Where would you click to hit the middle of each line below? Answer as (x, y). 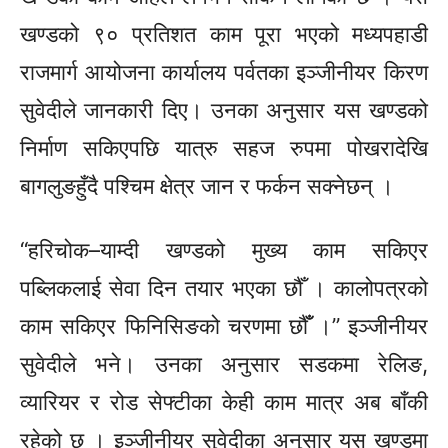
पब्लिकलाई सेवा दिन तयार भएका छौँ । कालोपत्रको (224, 288)
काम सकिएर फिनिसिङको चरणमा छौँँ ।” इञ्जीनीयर (224, 326)
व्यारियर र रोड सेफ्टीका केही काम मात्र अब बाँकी (224, 402)
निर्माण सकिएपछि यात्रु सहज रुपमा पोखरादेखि (224, 148)
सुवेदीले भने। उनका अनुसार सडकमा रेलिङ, (224, 364)
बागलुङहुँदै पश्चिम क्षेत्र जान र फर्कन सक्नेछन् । (207, 186)
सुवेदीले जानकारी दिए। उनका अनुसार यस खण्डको (224, 110)
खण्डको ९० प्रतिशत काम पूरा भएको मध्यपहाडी (224, 34)
